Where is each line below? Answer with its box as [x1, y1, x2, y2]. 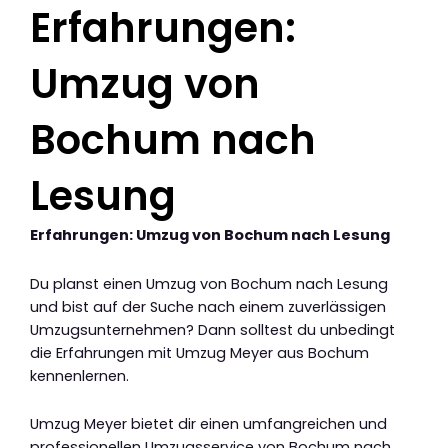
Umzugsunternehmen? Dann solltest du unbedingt [30, 319, 395, 340]
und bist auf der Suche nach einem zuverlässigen [30, 296, 386, 317]
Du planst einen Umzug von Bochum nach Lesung [30, 273, 388, 294]
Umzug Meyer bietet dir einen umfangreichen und [30, 414, 387, 435]
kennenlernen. [30, 365, 129, 386]
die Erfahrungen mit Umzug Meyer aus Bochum [30, 342, 369, 363]
